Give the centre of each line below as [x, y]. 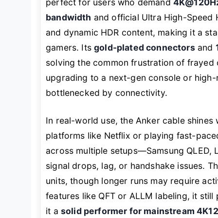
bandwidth [69, 18]
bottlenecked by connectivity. [107, 93]
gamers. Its [70, 48]
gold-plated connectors [145, 48]
